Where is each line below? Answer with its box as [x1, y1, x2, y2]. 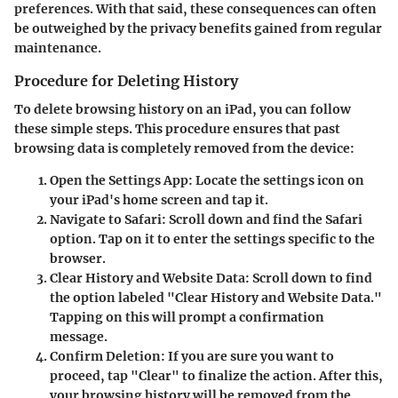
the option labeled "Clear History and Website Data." [50, 290, 382, 306]
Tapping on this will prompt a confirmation [50, 309, 324, 326]
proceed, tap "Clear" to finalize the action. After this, [50, 368, 383, 385]
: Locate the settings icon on [188, 172, 364, 189]
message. [50, 329, 107, 346]
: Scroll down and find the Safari [162, 211, 362, 228]
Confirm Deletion [50, 348, 161, 365]
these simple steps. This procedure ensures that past [14, 121, 340, 138]
